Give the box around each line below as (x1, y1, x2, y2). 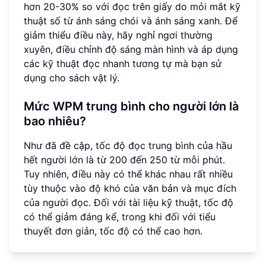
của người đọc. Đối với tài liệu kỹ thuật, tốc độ (24, 197, 233, 209)
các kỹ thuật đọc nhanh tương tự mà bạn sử (24, 58, 221, 70)
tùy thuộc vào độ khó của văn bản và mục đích (24, 182, 236, 195)
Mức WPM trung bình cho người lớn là (24, 99, 239, 114)
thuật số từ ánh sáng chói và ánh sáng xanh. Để (24, 15, 237, 27)
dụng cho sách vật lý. (24, 72, 119, 84)
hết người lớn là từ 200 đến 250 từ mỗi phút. (24, 154, 225, 166)
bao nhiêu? (24, 114, 86, 129)
